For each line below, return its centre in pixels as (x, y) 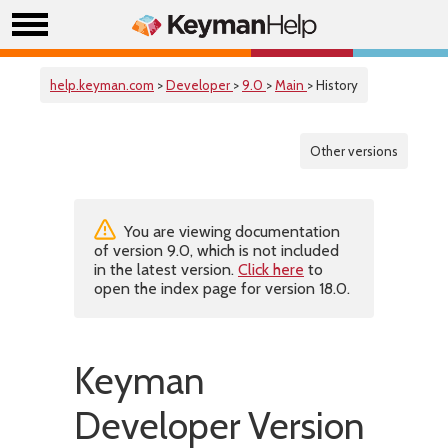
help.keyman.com (102, 85)
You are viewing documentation (230, 231)
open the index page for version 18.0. (222, 288)
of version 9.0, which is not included (216, 250)
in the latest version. (166, 269)
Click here (271, 269)
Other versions (354, 151)
